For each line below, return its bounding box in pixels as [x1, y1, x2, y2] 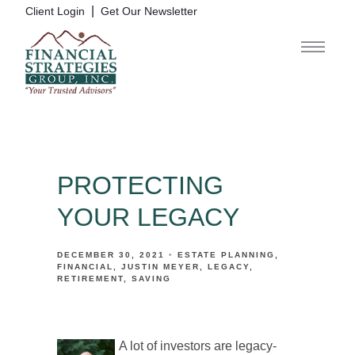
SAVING [132, 274, 171, 283]
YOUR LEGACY [57, 203, 239, 231]
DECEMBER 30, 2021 [57, 250, 165, 259]
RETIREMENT [57, 274, 124, 283]
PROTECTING [57, 171, 223, 200]
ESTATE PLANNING [177, 250, 275, 259]
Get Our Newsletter [101, 6, 197, 17]
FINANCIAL [57, 262, 113, 271]
